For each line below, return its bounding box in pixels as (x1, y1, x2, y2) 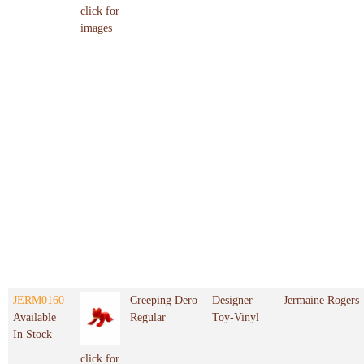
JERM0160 (13, 294, 64, 307)
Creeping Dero (130, 294, 197, 307)
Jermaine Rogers (284, 294, 359, 307)
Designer (212, 294, 253, 307)
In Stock (13, 328, 52, 341)
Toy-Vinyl (212, 311, 259, 324)
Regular (130, 311, 166, 324)
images (80, 21, 112, 34)
